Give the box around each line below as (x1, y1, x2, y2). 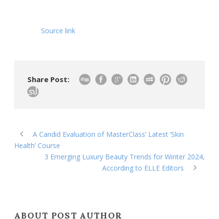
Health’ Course (14, 140, 60, 150)
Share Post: (27, 74, 69, 84)
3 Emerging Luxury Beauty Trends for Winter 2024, (44, 152, 205, 161)
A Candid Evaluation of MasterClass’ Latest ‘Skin (33, 129, 184, 139)
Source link (41, 25, 75, 35)
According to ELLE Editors (102, 163, 184, 173)
